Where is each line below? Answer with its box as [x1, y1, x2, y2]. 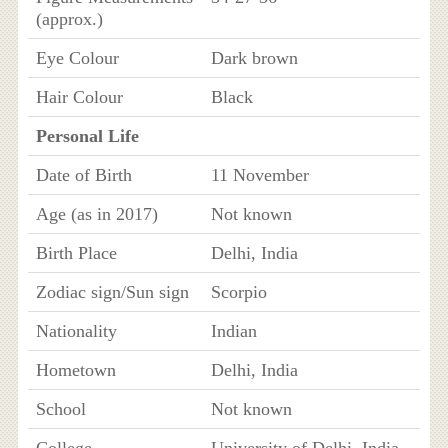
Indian [210, 320, 257, 341]
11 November [210, 164, 309, 185]
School [35, 398, 86, 419]
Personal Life [35, 125, 139, 146]
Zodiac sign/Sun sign [35, 281, 189, 302]
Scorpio [210, 281, 267, 302]
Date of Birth [35, 164, 132, 185]
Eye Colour [35, 47, 119, 68]
